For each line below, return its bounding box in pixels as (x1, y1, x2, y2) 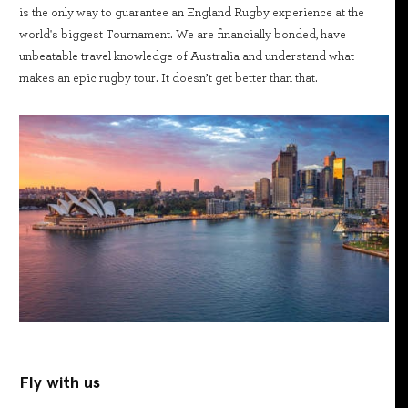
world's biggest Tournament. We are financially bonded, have (19, 27, 346, 41)
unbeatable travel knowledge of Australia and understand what (19, 49, 354, 63)
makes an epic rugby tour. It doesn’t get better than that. (19, 71, 318, 85)
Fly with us (19, 372, 100, 392)
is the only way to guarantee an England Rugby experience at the (19, 5, 364, 19)
